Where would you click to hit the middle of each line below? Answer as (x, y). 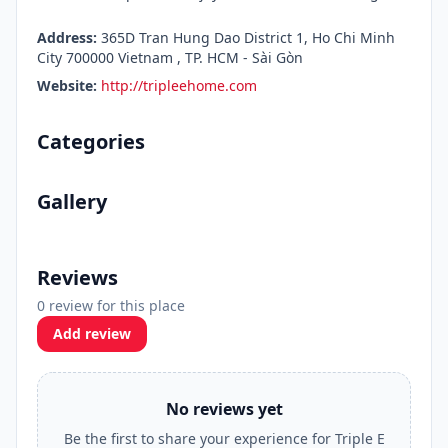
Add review (92, 333)
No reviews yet (224, 409)
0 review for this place (111, 305)
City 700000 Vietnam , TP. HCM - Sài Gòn (170, 57)
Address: (67, 37)
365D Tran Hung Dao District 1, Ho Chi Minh (246, 37)
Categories (91, 141)
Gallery (72, 201)
